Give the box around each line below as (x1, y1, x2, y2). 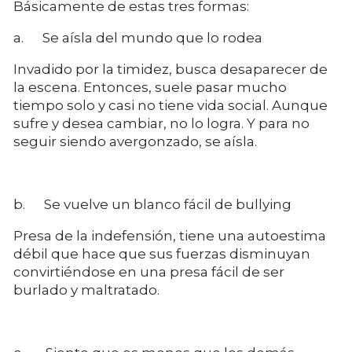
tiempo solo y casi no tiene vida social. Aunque (13, 97, 328, 113)
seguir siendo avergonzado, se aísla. (13, 133, 257, 149)
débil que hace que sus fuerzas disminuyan (13, 245, 310, 262)
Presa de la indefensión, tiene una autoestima (13, 227, 326, 244)
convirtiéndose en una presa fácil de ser (13, 263, 284, 280)
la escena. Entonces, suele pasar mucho (13, 79, 287, 95)
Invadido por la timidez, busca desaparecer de (13, 60, 328, 77)
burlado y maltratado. (13, 281, 163, 298)
